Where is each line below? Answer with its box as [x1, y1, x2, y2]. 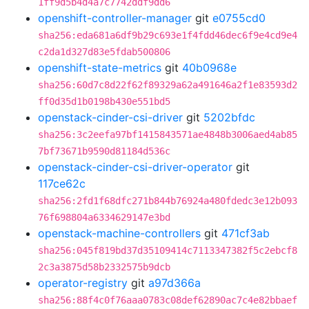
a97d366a [148, 276, 201, 290]
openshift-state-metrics [38, 61, 161, 74]
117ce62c [38, 177, 86, 190]
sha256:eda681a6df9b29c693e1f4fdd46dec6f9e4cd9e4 [38, 30, 297, 41]
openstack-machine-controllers [38, 226, 201, 240]
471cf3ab [221, 226, 270, 240]
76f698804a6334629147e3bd [38, 212, 170, 223]
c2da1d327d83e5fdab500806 [38, 46, 170, 57]
